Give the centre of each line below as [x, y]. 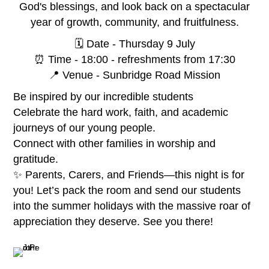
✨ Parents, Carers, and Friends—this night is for [129, 174]
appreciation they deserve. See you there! [113, 221]
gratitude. [36, 159]
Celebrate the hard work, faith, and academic [121, 112]
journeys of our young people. [85, 128]
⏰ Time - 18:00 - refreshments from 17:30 [134, 59]
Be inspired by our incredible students [104, 96]
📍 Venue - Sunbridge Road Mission [134, 75]
